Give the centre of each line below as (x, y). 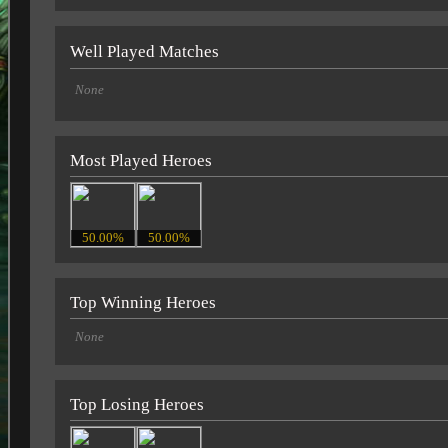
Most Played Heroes (141, 160)
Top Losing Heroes (137, 404)
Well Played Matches (144, 51)
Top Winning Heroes (143, 302)
